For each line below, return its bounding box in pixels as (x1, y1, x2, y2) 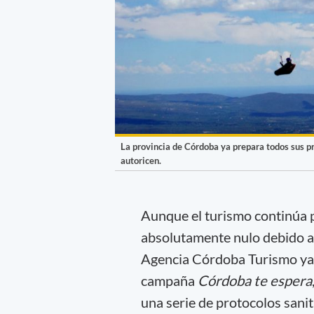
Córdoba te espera (197, 271, 312, 289)
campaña (140, 271, 198, 289)
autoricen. (121, 155, 161, 167)
